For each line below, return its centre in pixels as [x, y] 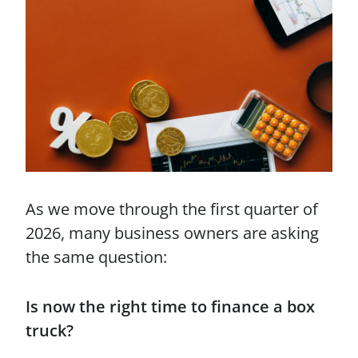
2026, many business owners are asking [172, 233]
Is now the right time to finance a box [170, 306]
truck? [50, 330]
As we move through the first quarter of [172, 209]
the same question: [96, 257]
